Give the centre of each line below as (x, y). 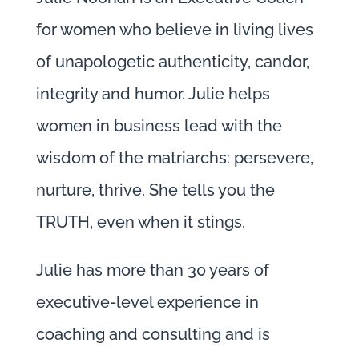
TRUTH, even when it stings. (140, 222)
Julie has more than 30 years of (152, 270)
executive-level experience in (147, 303)
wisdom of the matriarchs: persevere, (174, 158)
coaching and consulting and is (153, 335)
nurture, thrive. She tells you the (155, 190)
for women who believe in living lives (174, 30)
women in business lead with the (159, 126)
